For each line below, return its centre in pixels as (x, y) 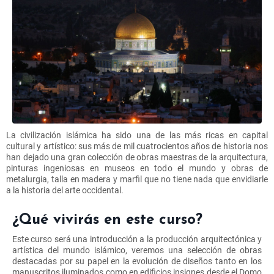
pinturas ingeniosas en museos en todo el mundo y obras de (137, 168)
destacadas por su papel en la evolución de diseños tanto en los (137, 261)
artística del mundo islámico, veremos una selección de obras (137, 250)
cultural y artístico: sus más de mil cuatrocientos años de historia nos (137, 146)
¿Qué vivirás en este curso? (107, 220)
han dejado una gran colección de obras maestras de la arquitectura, (137, 157)
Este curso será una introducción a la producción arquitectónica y (137, 239)
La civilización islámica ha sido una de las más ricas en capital (137, 135)
